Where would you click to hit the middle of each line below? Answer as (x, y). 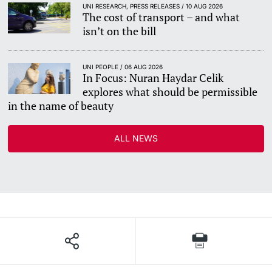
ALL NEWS (136, 138)
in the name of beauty (61, 105)
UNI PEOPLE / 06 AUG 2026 (123, 66)
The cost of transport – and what (161, 17)
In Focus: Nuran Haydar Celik (153, 77)
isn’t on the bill (120, 31)
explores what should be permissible (170, 91)
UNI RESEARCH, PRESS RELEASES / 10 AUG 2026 (153, 6)
